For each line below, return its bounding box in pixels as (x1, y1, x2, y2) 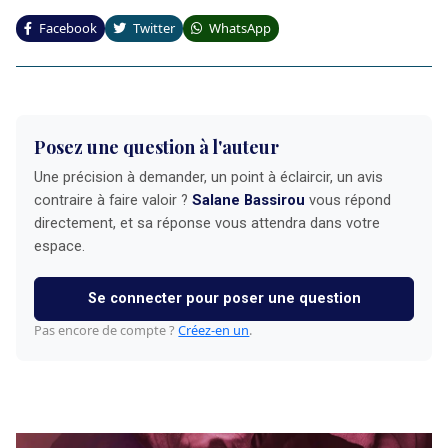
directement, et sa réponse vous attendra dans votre (34, 213, 381, 232)
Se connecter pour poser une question (87, 290, 361, 308)
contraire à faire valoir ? (34, 190, 193, 209)
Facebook (36, 19, 97, 38)
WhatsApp (206, 19, 271, 38)
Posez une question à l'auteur (34, 134, 280, 158)
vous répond (305, 190, 392, 209)
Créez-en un (178, 320, 250, 339)
